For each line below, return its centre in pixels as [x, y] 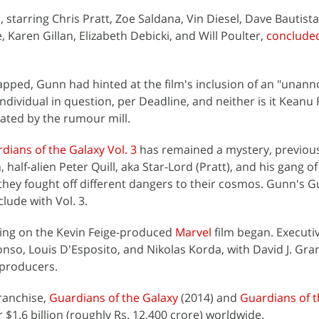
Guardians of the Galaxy [114, 298]
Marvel [193, 232]
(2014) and [209, 298]
